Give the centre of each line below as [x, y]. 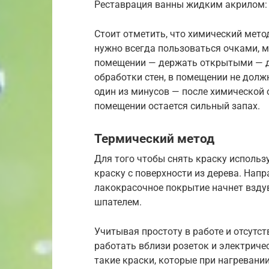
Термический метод [154, 139]
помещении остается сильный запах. [177, 106]
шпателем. [118, 202]
